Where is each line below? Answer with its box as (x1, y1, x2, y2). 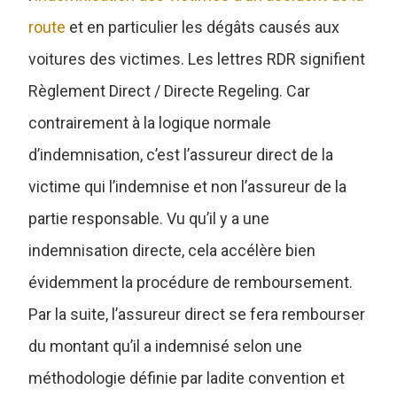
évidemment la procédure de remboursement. (28, 272, 354, 292)
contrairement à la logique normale (28, 113, 272, 132)
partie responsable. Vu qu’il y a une (28, 208, 270, 228)
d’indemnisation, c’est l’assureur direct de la (28, 144, 334, 164)
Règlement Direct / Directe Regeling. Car (28, 81, 311, 100)
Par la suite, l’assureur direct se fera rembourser (28, 304, 366, 323)
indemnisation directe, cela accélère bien (28, 240, 316, 260)
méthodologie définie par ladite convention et (28, 368, 346, 387)
